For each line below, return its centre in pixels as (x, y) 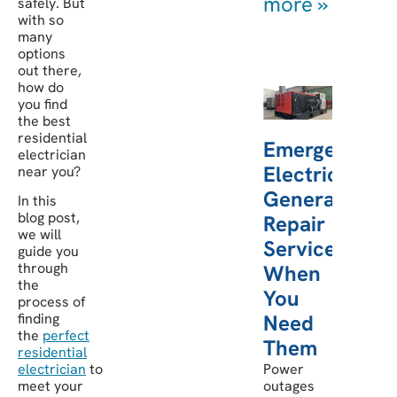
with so (41, 19)
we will (39, 235)
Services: (307, 249)
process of (51, 302)
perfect (66, 336)
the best (44, 121)
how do (41, 87)
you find (43, 104)
